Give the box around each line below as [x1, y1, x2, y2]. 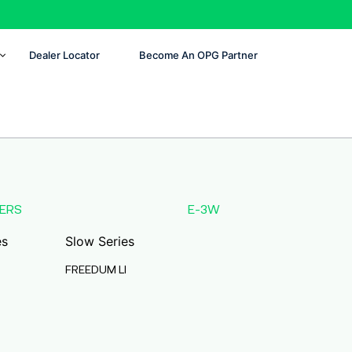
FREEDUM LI [64, 262, 126, 276]
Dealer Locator [28, 49, 100, 61]
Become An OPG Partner [138, 49, 258, 61]
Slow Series [64, 233, 134, 249]
